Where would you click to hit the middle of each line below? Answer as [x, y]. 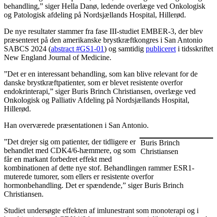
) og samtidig [125, 48]
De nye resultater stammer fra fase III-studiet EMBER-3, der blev [103, 31]
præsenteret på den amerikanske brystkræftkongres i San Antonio [103, 40]
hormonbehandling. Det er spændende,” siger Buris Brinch [94, 185]
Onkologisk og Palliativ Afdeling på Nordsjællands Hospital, [97, 100]
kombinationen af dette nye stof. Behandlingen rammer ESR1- [99, 168]
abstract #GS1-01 [77, 48]
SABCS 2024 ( [27, 48]
